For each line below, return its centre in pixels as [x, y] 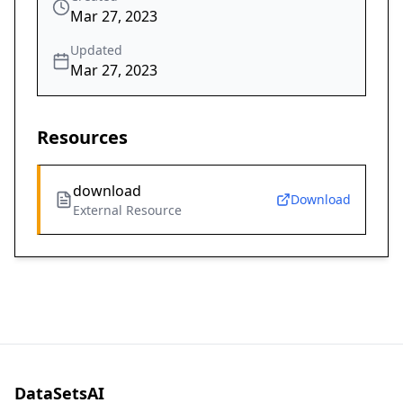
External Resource [127, 210]
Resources [82, 138]
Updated [96, 50]
